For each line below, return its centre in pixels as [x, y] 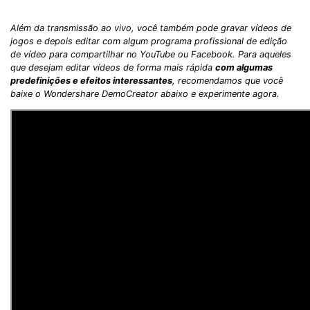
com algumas [244, 67]
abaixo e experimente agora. [219, 93]
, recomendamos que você [228, 80]
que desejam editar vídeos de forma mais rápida [113, 67]
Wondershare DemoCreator [101, 93]
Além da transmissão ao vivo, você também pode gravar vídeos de [151, 28]
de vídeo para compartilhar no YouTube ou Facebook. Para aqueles [151, 54]
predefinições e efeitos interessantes [91, 80]
